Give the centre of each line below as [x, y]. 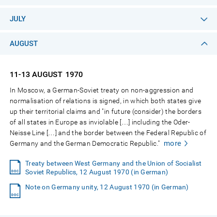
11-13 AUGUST [36, 74]
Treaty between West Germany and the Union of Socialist [114, 163]
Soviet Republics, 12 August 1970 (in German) [97, 172]
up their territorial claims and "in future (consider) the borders [106, 111]
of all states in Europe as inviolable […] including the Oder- [100, 122]
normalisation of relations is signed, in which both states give [106, 101]
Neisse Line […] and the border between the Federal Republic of [108, 133]
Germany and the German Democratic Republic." [85, 143]
